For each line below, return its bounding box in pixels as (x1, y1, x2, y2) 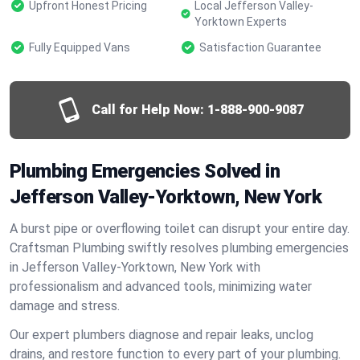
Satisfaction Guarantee (199, 41, 321, 54)
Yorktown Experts (194, 15, 288, 28)
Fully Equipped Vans (29, 41, 130, 54)
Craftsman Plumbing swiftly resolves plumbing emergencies (10, 240, 349, 256)
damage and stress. (10, 298, 120, 313)
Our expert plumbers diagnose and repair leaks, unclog (10, 327, 313, 342)
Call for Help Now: (92, 102, 204, 117)
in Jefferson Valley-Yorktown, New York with (10, 260, 260, 275)
